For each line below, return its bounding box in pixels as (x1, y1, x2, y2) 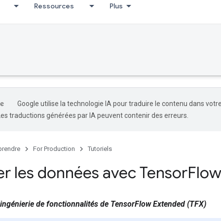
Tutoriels (88, 145, 112, 152)
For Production (33, 145, 75, 152)
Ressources (34, 1, 74, 10)
